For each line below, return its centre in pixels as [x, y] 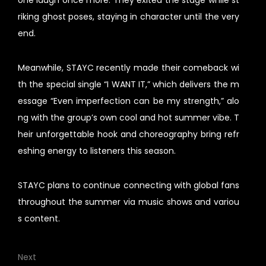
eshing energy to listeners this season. [97, 151]
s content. [39, 219]
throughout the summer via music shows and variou [129, 202]
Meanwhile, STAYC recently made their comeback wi [129, 68]
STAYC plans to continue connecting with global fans [129, 186]
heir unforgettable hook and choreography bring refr [129, 134]
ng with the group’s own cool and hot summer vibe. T [129, 118]
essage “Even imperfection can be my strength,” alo [129, 101]
